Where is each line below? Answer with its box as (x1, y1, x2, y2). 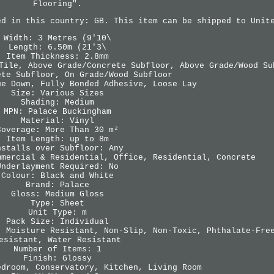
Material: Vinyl (21, 116, 95, 125)
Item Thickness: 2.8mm (6, 51, 109, 61)
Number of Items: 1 (13, 244, 102, 254)
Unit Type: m (28, 207, 87, 217)
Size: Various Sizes (11, 88, 105, 98)
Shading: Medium (21, 97, 95, 107)
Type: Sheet (31, 198, 85, 208)
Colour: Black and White (1, 171, 114, 180)
